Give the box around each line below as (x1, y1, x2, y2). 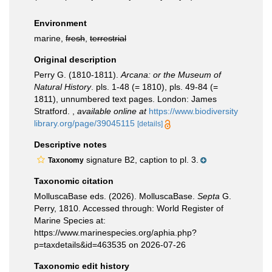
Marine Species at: (34, 216, 106, 225)
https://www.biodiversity (149, 106, 238, 116)
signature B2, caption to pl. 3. (84, 155, 199, 165)
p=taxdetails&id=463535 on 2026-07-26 (34, 240, 186, 250)
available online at (77, 106, 146, 116)
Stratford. (34, 106, 72, 116)
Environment (34, 18, 87, 28)
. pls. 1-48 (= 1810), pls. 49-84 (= (91, 82, 218, 92)
